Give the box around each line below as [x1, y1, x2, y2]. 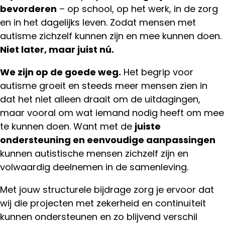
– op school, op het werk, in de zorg [57, 2, 218, 15]
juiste [135, 120, 161, 133]
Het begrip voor [121, 65, 193, 78]
